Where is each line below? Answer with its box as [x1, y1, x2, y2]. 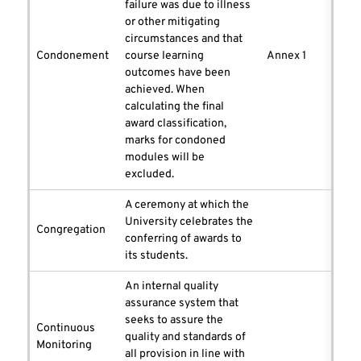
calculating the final [125, 100, 224, 114]
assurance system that [125, 297, 239, 311]
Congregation [36, 223, 106, 238]
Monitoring [36, 338, 92, 353]
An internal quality [125, 280, 218, 294]
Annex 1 [267, 49, 306, 64]
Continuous [36, 322, 95, 336]
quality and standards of [125, 330, 246, 345]
